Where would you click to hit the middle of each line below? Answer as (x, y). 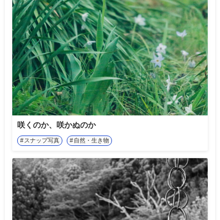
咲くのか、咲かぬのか (56, 125)
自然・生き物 (91, 140)
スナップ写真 (42, 140)
